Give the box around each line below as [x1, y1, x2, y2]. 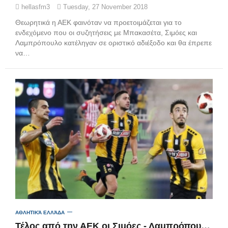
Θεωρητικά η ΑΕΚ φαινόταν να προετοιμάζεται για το [15, 18, 182, 27]
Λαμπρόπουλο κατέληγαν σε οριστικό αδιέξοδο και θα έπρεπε [15, 39, 212, 47]
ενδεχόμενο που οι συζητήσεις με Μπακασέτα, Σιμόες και [15, 28, 197, 37]
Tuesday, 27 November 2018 [61, 3, 148, 11]
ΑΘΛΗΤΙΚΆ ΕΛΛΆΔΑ [15, 209, 65, 215]
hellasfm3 [19, 3, 50, 11]
